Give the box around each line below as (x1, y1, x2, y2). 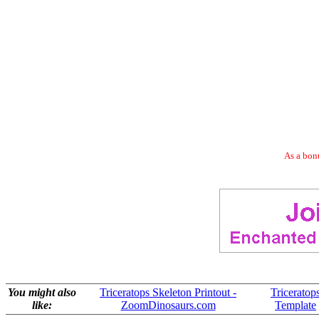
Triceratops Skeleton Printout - (100, 286, 236, 298)
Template (275, 299, 316, 311)
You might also (8, 286, 76, 298)
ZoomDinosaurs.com (120, 299, 216, 311)
